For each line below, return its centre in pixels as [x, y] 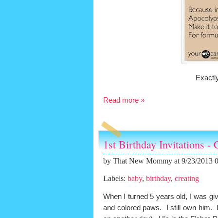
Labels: [115, 179]
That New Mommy [143, 161]
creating [187, 179]
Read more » [124, 100]
